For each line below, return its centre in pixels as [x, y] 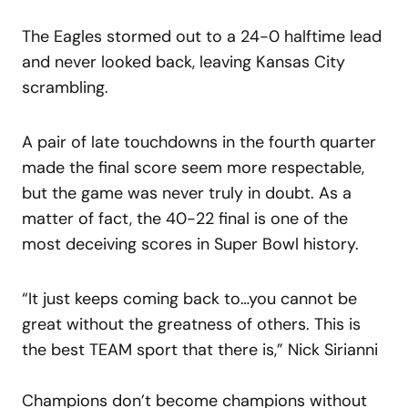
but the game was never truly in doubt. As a [187, 193]
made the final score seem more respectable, [193, 167]
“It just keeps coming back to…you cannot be [189, 298]
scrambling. [65, 87]
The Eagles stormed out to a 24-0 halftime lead [202, 36]
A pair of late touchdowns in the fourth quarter [199, 142]
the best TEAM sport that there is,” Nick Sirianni [200, 349]
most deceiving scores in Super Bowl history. [190, 244]
